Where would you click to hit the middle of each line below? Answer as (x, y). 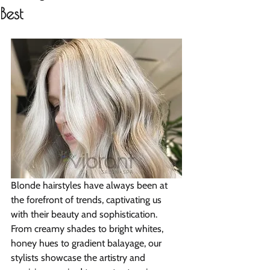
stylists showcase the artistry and (79, 257)
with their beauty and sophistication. (85, 214)
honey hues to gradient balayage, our (87, 243)
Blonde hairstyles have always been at (90, 185)
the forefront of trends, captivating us (87, 199)
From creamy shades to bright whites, (88, 228)
